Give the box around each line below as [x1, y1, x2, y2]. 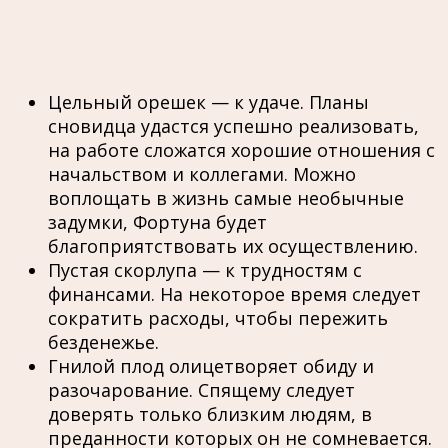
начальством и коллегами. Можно [48, 162, 356, 187]
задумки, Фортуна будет [48, 210, 267, 235]
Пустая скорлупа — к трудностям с [48, 258, 362, 283]
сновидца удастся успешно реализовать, [48, 114, 419, 139]
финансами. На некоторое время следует [48, 282, 421, 307]
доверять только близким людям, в [48, 402, 372, 427]
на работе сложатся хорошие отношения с [48, 138, 435, 163]
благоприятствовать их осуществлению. [48, 234, 418, 259]
